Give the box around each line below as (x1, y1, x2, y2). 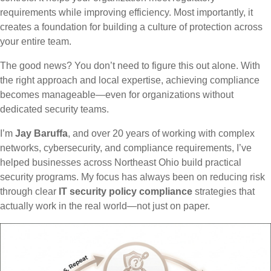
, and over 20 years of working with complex (68, 128, 255, 139)
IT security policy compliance (59, 186, 192, 197)
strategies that (192, 186, 255, 197)
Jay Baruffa (15, 128, 68, 139)
